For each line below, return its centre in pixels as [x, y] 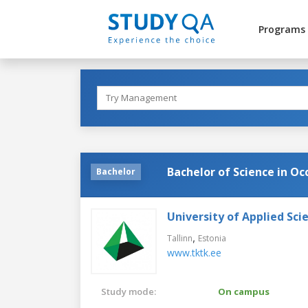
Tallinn [180, 238]
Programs [282, 29]
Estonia [212, 238]
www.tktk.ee [194, 252]
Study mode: [129, 291]
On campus [244, 291]
